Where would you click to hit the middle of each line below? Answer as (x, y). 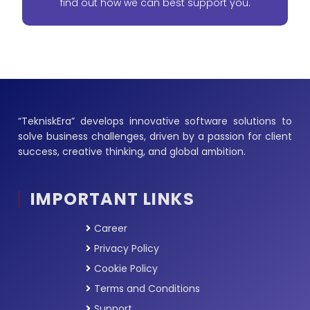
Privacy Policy (127, 249)
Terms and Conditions (147, 289)
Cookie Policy (126, 269)
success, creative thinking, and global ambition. (132, 151)
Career (111, 229)
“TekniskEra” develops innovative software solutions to (155, 121)
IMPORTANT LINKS (112, 199)
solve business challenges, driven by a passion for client (155, 136)
